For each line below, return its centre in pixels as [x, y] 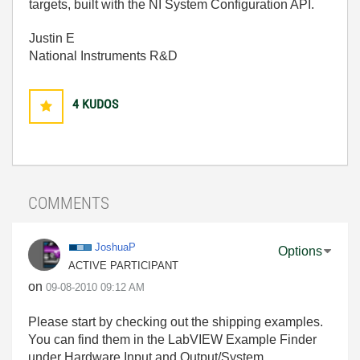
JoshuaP [115, 247]
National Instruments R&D [103, 55]
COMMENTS [69, 204]
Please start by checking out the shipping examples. [177, 321]
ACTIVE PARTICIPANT [123, 265]
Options [300, 251]
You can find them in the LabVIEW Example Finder [172, 339]
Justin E [52, 38]
